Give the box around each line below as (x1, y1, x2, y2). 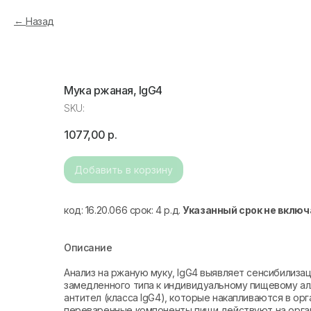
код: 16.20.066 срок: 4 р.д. (64, 204, 183, 216)
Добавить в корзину (74, 164, 173, 176)
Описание (64, 242, 112, 253)
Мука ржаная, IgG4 (64, 83, 162, 97)
